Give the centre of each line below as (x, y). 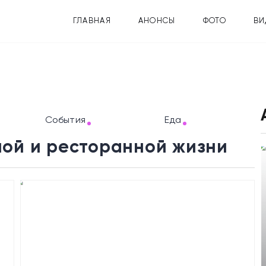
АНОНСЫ (157, 21)
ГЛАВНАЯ (92, 21)
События (65, 121)
